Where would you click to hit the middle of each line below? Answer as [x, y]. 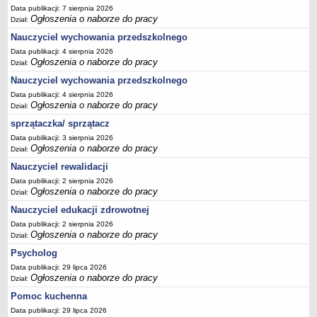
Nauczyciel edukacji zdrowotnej [80, 210]
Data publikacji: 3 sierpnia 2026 [62, 138]
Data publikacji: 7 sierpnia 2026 [62, 8]
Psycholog [34, 253]
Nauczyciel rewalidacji [60, 167]
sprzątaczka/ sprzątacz [60, 123]
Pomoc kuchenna [49, 296]
